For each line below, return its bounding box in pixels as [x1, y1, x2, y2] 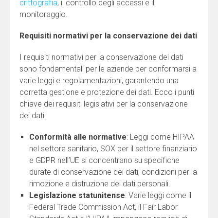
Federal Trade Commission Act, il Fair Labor [29, 202, 178, 212]
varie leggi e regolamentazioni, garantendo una [19, 76, 179, 86]
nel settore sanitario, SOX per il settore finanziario [29, 144, 197, 154]
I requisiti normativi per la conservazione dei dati [19, 53, 183, 62]
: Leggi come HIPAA [127, 132, 194, 142]
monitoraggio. [19, 10, 68, 19]
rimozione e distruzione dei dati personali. [29, 179, 170, 189]
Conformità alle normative [29, 132, 127, 142]
